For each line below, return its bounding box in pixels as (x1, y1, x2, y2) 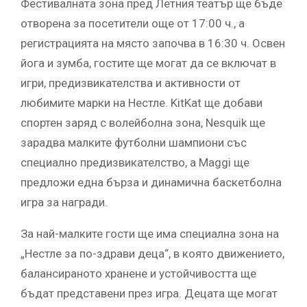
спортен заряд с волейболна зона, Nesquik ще (21, 116, 265, 130)
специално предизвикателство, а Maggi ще (21, 156, 249, 170)
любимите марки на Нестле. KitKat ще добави (21, 96, 262, 110)
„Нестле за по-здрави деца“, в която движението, (21, 247, 284, 261)
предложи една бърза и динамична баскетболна (21, 175, 282, 190)
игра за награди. (21, 195, 108, 210)
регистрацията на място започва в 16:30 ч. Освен (21, 36, 285, 51)
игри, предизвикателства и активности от (21, 76, 241, 90)
